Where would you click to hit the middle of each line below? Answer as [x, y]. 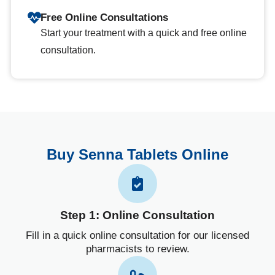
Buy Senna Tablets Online [137, 154]
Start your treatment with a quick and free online [143, 33]
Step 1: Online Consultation [137, 215]
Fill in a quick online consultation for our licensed [137, 235]
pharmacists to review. [137, 249]
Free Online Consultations [104, 17]
